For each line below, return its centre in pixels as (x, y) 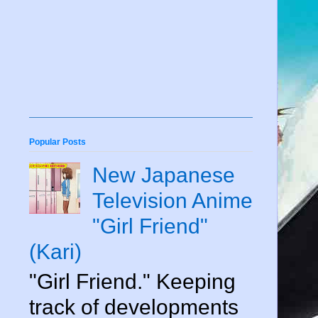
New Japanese (164, 175)
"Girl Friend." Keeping (132, 281)
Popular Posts (57, 142)
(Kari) (55, 251)
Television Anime (172, 200)
